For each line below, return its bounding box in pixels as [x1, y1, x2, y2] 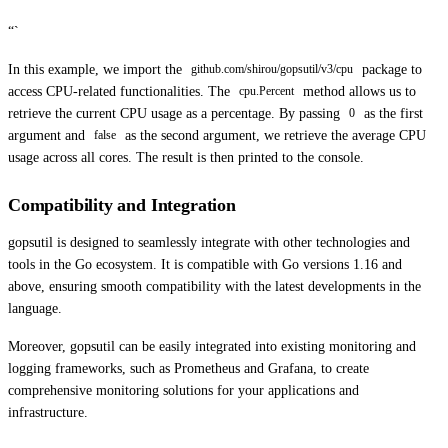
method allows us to [298, 83, 416, 99]
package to [357, 61, 422, 77]
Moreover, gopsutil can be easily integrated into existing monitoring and [8, 338, 416, 354]
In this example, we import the [8, 61, 186, 77]
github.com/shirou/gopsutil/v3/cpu [190, 62, 353, 77]
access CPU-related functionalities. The [8, 83, 234, 99]
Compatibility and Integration [8, 194, 236, 215]
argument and [8, 127, 89, 143]
